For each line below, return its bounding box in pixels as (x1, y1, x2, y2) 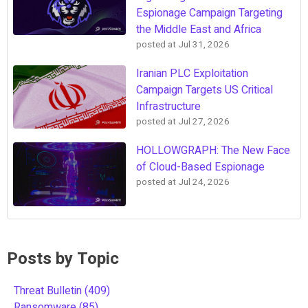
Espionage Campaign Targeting (136, 5, 283, 22)
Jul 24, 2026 (178, 175, 230, 190)
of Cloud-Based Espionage (136, 159, 265, 176)
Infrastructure (136, 98, 201, 115)
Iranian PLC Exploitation (136, 65, 248, 82)
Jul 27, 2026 (178, 115, 230, 129)
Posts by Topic (7, 246, 119, 271)
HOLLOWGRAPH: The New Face (136, 142, 290, 159)
